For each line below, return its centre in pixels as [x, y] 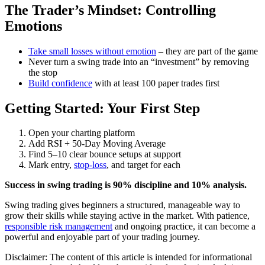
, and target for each [143, 165]
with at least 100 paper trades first [156, 83]
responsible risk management [59, 227]
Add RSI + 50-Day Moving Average [97, 144]
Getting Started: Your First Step [102, 108]
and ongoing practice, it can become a [184, 227]
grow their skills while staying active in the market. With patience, [127, 216]
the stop [43, 72]
